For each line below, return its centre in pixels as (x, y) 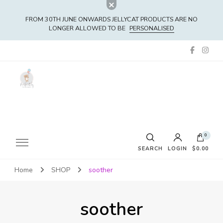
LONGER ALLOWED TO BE (87, 28)
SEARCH (150, 149)
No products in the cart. (119, 174)
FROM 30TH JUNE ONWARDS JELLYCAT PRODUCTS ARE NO (111, 19)
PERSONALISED (152, 28)
